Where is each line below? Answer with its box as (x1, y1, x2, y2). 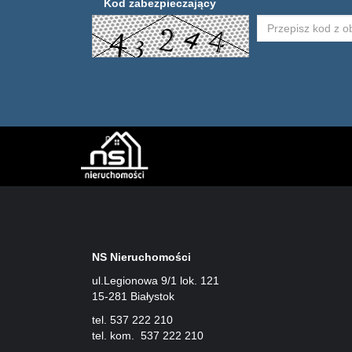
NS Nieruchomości (92, 251, 191, 263)
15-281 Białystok (92, 290, 174, 302)
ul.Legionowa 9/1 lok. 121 (92, 274, 219, 287)
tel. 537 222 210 (92, 313, 173, 326)
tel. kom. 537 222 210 (92, 329, 203, 342)
